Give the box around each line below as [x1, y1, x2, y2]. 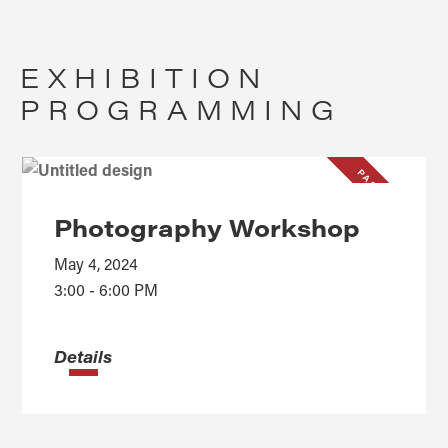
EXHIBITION [20, 58, 270, 95]
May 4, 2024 [54, 252, 139, 274]
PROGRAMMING [20, 90, 343, 127]
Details [54, 344, 113, 367]
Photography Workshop [54, 210, 361, 243]
